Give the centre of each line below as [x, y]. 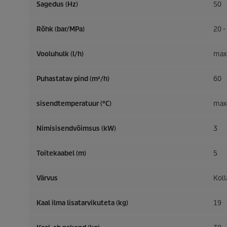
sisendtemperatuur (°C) [74, 104]
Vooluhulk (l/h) [60, 54]
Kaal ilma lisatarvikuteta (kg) [82, 203]
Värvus [47, 178]
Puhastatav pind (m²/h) [73, 79]
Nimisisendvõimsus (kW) [76, 128]
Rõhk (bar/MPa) [61, 29]
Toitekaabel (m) [61, 153]
